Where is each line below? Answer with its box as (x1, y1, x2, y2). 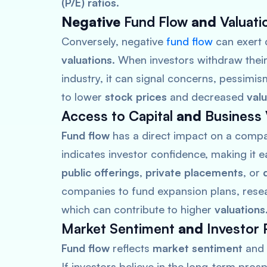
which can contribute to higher (61, 203, 215, 216)
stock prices (105, 90, 167, 103)
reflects (110, 241, 153, 254)
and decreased (167, 90, 247, 103)
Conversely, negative (61, 35, 166, 48)
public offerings (61, 166, 139, 179)
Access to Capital (61, 107, 173, 125)
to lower (61, 90, 105, 103)
